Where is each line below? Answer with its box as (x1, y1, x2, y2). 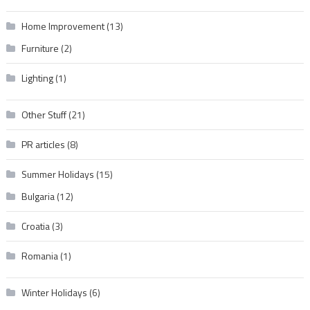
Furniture (21, 41, 59, 56)
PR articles (21, 137, 65, 152)
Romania (21, 248, 58, 264)
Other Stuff (21, 107, 66, 122)
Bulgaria (21, 189, 55, 204)
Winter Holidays (21, 285, 87, 300)
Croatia (21, 219, 50, 234)
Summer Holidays (21, 167, 94, 182)
